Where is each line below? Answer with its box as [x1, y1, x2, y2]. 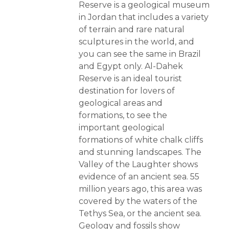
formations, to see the [79, 110, 167, 121]
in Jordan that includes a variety [79, 12, 209, 22]
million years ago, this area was [79, 184, 202, 194]
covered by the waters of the [79, 196, 197, 207]
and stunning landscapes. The [79, 147, 201, 157]
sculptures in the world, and [79, 37, 194, 47]
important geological [79, 123, 165, 133]
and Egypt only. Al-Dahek [79, 61, 183, 72]
